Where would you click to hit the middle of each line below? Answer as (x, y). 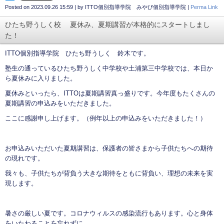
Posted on (18, 7)
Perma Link (204, 7)
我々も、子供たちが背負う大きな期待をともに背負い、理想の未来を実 (109, 173)
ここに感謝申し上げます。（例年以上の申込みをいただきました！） (106, 118)
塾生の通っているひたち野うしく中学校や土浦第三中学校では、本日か (109, 68)
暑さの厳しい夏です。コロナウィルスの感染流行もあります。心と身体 (109, 213)
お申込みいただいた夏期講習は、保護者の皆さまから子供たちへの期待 (109, 148)
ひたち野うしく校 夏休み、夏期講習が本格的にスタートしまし (107, 25)
